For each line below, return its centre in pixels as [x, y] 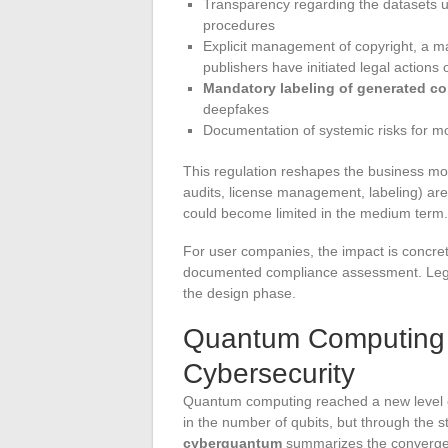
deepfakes [236, 109]
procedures [239, 25]
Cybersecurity [269, 374]
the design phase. [239, 293]
